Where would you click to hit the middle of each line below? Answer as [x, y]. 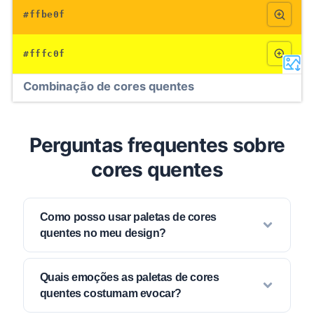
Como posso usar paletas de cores [128, 217]
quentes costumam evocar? [110, 293]
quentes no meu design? [103, 233]
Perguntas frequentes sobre [157, 145]
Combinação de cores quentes [109, 86]
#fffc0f [44, 54]
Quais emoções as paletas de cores [129, 277]
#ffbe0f [44, 14]
